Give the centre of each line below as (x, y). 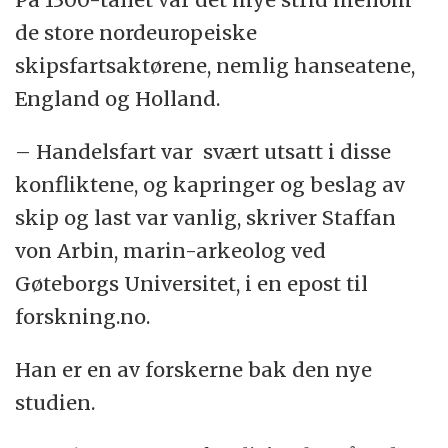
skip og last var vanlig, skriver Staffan (206, 218)
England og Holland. (118, 99)
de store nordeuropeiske (136, 33)
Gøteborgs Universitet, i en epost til (192, 284)
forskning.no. (85, 317)
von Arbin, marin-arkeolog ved (171, 251)
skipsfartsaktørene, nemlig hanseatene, (215, 66)
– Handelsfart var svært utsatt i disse (203, 152)
